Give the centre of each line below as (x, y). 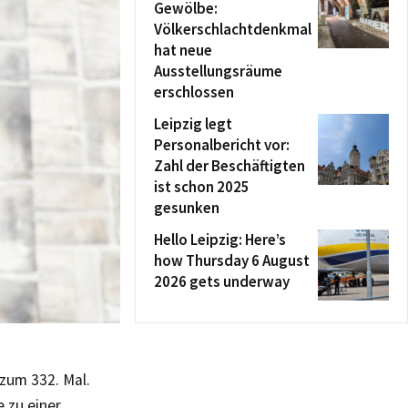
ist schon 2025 (202, 187)
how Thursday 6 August (232, 260)
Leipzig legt (193, 124)
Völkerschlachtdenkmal (233, 29)
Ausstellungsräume (218, 71)
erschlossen (194, 92)
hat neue (183, 50)
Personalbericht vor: (222, 145)
